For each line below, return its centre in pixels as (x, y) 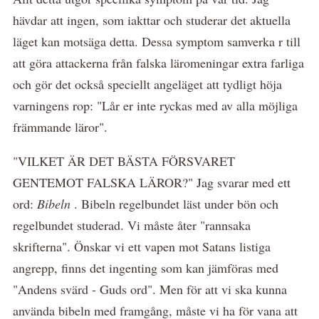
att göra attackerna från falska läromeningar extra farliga (158, 62)
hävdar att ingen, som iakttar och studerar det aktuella (152, 20)
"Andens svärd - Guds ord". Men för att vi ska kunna (150, 289)
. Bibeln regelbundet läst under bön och (176, 203)
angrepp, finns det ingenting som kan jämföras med (146, 267)
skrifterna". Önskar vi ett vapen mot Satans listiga (142, 246)
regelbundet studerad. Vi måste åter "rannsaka (132, 225)
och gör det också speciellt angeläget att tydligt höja (147, 84)
